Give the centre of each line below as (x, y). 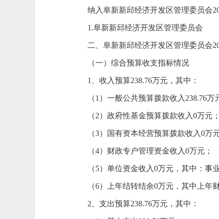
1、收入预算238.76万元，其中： (143, 80)
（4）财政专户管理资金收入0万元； (150, 151)
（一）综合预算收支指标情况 (138, 63)
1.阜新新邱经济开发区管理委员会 (145, 28)
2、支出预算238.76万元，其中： (143, 204)
